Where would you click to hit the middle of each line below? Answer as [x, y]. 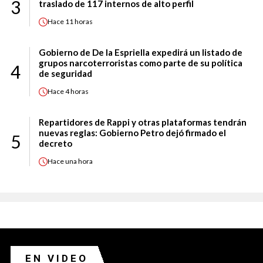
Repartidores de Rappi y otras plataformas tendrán [143, 122]
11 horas [79, 22]
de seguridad [65, 73]
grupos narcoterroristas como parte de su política [141, 63]
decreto [55, 143]
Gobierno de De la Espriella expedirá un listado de [141, 52]
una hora [79, 161]
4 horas [77, 92]
